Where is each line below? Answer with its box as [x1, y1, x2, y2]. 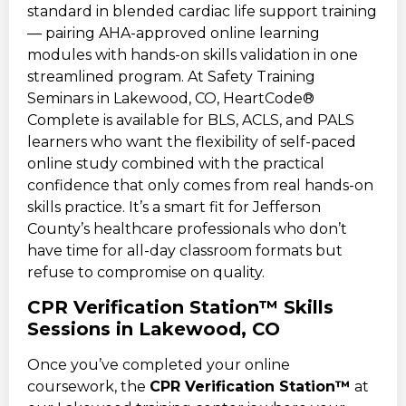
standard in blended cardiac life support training [27, 2, 377, 20]
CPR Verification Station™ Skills [27, 295, 333, 318]
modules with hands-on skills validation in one [27, 45, 358, 63]
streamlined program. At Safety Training [27, 67, 315, 85]
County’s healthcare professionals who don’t [27, 219, 347, 237]
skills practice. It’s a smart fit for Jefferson [27, 198, 321, 216]
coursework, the [27, 377, 150, 395]
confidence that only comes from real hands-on [27, 176, 373, 194]
